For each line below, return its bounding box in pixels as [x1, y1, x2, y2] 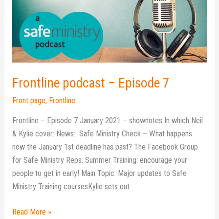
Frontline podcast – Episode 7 [12, 75, 170, 91]
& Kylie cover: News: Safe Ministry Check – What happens [12, 129, 193, 138]
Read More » [12, 207, 52, 217]
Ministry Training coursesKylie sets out [12, 181, 130, 191]
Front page [12, 95, 46, 105]
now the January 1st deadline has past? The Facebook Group [12, 142, 198, 152]
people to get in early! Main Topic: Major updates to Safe [12, 168, 187, 178]
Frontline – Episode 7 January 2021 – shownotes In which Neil [12, 115, 203, 125]
